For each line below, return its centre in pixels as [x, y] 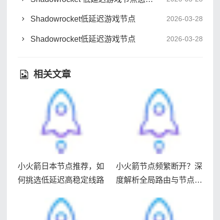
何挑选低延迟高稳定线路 [61, 180]
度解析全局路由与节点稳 [159, 180]
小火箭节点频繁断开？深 [159, 166]
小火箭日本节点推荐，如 [61, 166]
